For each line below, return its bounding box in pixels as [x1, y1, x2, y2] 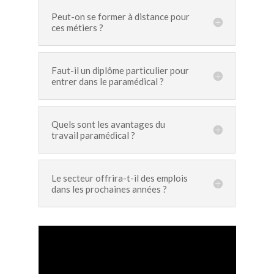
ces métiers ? [51, 22, 103, 34]
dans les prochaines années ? [51, 183, 167, 195]
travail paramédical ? [51, 130, 135, 141]
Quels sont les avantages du [51, 119, 165, 130]
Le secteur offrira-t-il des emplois [51, 172, 188, 184]
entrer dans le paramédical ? [51, 76, 164, 87]
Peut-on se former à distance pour [51, 11, 190, 23]
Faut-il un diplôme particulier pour [51, 65, 189, 76]
